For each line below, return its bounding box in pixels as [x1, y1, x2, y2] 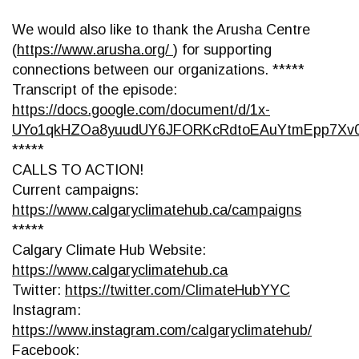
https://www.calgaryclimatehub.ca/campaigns [12, 202, 301, 218]
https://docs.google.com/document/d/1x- [12, 102, 270, 118]
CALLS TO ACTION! [12, 162, 143, 178]
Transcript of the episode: [12, 82, 177, 98]
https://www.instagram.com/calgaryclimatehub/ [12, 322, 312, 338]
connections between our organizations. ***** [12, 62, 305, 78]
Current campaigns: [12, 182, 139, 198]
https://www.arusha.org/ [17, 42, 173, 58]
